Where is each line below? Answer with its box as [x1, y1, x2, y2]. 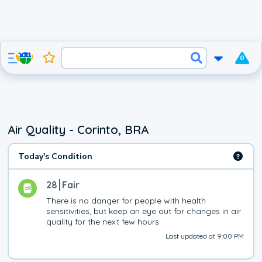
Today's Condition [18, 150, 93, 162]
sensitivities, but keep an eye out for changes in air [46, 206, 242, 216]
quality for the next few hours [46, 216, 160, 227]
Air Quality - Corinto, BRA [8, 122, 149, 137]
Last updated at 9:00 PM [165, 232, 244, 240]
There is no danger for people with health [46, 195, 206, 206]
